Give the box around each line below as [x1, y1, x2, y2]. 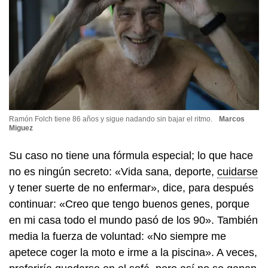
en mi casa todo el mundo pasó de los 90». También [9, 214, 258, 226]
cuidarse [217, 165, 258, 178]
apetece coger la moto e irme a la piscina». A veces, [9, 246, 257, 258]
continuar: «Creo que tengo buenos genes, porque [9, 197, 249, 210]
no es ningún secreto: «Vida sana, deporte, [9, 165, 217, 178]
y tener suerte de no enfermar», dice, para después [9, 181, 254, 194]
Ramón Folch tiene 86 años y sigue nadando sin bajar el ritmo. [9, 115, 214, 123]
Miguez [9, 124, 33, 132]
